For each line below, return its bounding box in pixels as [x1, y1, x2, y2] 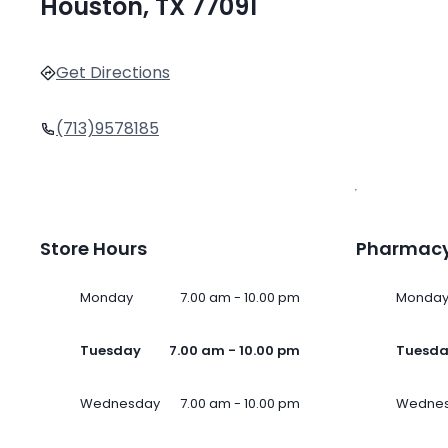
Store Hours [40, 236, 147, 262]
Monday [80, 288, 133, 308]
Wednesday [80, 394, 160, 414]
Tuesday [80, 341, 141, 361]
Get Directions [56, 61, 170, 85]
